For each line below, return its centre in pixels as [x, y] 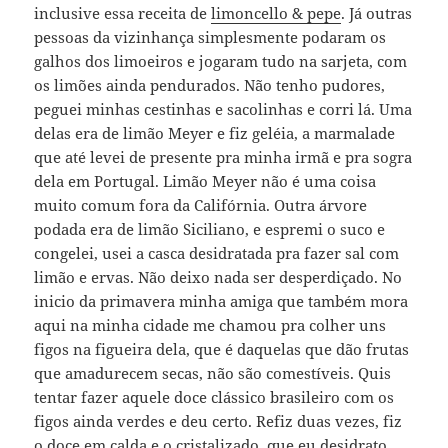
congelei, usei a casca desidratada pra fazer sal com [217, 253]
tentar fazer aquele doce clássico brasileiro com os [214, 397]
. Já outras [377, 13]
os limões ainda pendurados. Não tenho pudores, [210, 85]
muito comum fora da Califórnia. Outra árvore [201, 205]
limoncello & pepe [276, 13]
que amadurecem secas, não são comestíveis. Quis [213, 373]
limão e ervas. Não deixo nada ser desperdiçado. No [218, 277]
